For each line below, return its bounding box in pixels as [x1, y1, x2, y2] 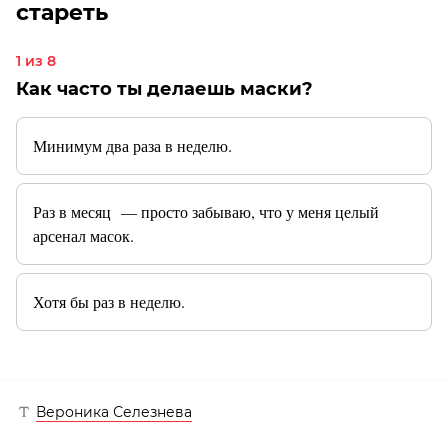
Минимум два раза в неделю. [33, 134, 232, 156]
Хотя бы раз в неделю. [33, 290, 185, 312]
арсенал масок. [33, 224, 134, 246]
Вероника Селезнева [36, 402, 192, 421]
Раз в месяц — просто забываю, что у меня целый [33, 200, 379, 222]
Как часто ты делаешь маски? [16, 77, 313, 100]
